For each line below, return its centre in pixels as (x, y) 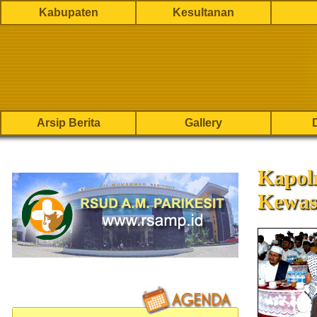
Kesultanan (203, 12)
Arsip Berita (68, 123)
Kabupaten (68, 12)
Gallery (203, 123)
